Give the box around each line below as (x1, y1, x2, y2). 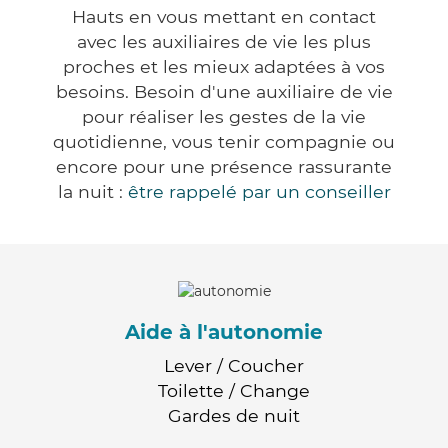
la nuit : (57, 181, 128, 203)
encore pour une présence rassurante (56, 156, 392, 178)
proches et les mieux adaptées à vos (63, 56, 385, 78)
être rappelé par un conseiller (127, 181, 391, 203)
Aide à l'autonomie (125, 319, 323, 344)
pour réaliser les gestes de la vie (82, 106, 366, 128)
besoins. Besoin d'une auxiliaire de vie (55, 81, 393, 103)
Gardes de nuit (168, 404, 300, 426)
